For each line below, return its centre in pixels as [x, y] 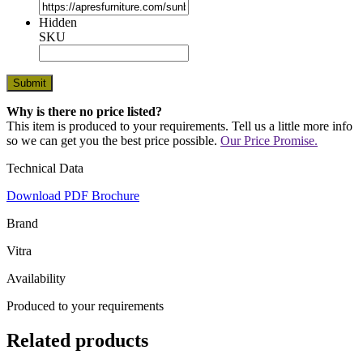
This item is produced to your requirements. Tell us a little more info [179, 126]
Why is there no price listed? [84, 111]
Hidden [58, 22]
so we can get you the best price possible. [113, 140]
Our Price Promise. [269, 140]
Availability [36, 278]
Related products [77, 340]
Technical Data [45, 168]
